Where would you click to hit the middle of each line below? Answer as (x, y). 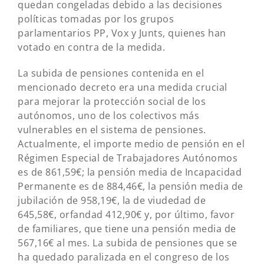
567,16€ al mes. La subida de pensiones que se (128, 243)
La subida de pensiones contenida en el (111, 73)
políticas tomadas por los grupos (96, 19)
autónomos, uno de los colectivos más (108, 115)
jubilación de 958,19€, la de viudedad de (112, 200)
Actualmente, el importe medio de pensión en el (131, 144)
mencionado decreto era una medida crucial (123, 87)
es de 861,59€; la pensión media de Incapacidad (130, 172)
